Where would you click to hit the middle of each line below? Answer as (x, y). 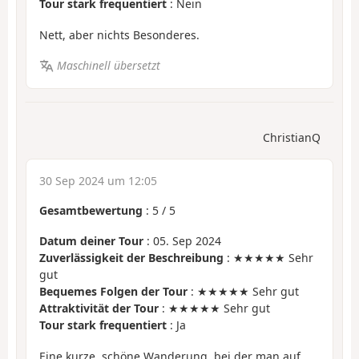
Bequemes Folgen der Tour (113, 292)
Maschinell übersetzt (108, 66)
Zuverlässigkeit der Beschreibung (131, 258)
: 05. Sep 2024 (182, 241)
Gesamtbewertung (91, 210)
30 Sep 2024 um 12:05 (98, 180)
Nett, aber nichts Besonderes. (119, 34)
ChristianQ (292, 137)
